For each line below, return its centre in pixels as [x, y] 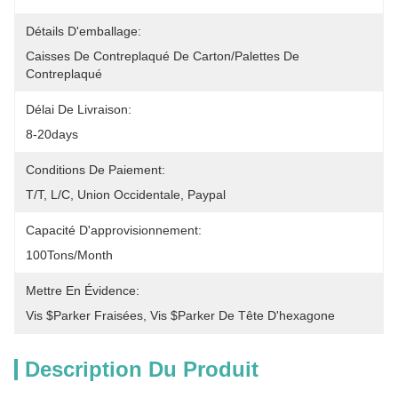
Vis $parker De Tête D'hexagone [243, 315]
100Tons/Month [69, 255]
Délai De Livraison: [79, 109]
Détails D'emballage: [84, 31]
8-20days [52, 134]
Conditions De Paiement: [96, 170]
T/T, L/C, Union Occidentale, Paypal [126, 195]
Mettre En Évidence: [83, 291]
